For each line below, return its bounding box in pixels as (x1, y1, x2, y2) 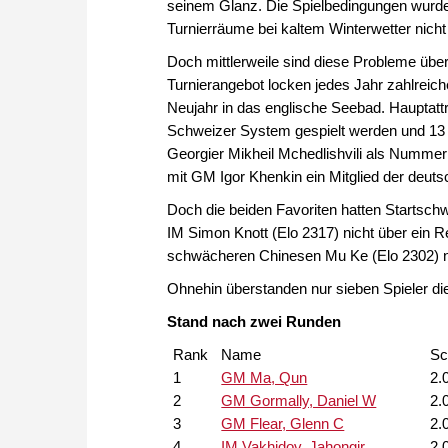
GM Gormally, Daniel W (221, 391, 377, 409)
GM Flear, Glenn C (221, 414, 345, 432)
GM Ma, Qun (221, 368, 308, 386)
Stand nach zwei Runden (167, 312, 341, 330)
